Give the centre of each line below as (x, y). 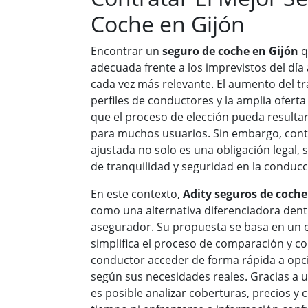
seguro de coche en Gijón (230, 51)
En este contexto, (137, 194)
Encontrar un (126, 51)
